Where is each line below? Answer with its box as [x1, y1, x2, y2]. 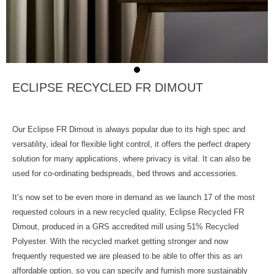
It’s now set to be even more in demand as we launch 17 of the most [12, 193, 255, 202]
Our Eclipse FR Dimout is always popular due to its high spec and [12, 125, 245, 135]
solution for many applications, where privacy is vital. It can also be [12, 154, 251, 164]
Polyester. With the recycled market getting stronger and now [12, 237, 228, 246]
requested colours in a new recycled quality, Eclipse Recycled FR [12, 207, 244, 217]
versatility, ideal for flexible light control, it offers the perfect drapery [12, 139, 251, 149]
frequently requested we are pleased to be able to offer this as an [12, 251, 242, 261]
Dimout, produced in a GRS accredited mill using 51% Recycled [12, 222, 239, 232]
